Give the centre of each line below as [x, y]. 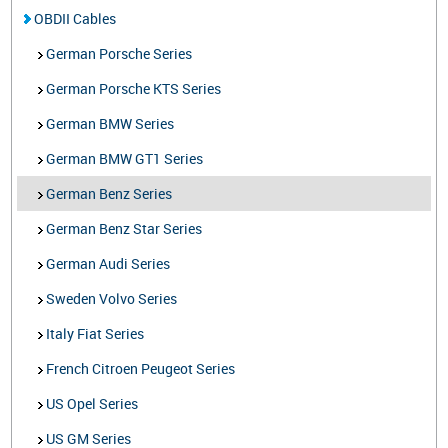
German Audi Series [107, 263]
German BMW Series [109, 123]
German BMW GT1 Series [123, 158]
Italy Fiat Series [94, 333]
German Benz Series [108, 193]
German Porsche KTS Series [132, 88]
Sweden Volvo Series [110, 298]
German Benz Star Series [123, 228]
